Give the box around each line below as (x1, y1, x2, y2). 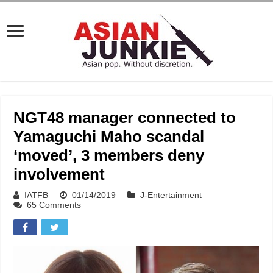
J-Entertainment (140, 190, 202, 200)
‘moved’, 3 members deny (13, 146, 205, 165)
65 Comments (27, 200, 82, 210)
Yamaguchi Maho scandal (13, 127, 205, 146)
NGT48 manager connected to (13, 108, 236, 127)
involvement (13, 165, 105, 183)
